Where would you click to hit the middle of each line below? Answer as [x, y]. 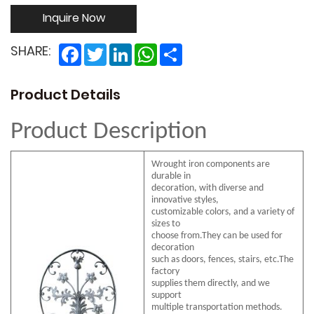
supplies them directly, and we [211, 284]
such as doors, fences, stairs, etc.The [223, 260]
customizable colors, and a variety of [223, 212]
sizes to [166, 224]
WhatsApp [183, 49]
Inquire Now [74, 19]
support [166, 296]
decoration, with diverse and [207, 189]
